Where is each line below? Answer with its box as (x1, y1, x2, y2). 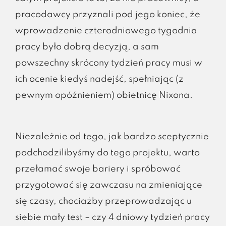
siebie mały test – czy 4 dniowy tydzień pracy (15, 212, 210, 222)
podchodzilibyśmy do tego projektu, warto (15, 148, 200, 157)
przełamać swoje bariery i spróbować (15, 164, 181, 174)
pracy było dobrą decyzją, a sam (15, 42, 159, 51)
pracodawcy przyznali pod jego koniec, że (15, 10, 200, 19)
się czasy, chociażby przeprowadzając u (15, 196, 192, 206)
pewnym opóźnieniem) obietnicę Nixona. (15, 90, 193, 100)
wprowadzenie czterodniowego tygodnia (15, 26, 197, 35)
